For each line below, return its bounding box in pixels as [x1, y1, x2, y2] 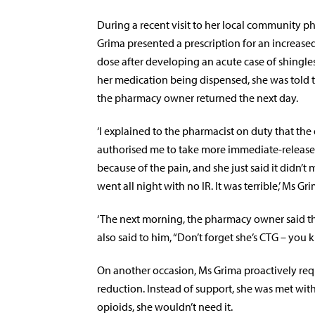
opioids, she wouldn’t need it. [97, 300, 235, 314]
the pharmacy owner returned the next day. [97, 91, 298, 105]
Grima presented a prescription [97, 36, 240, 50]
